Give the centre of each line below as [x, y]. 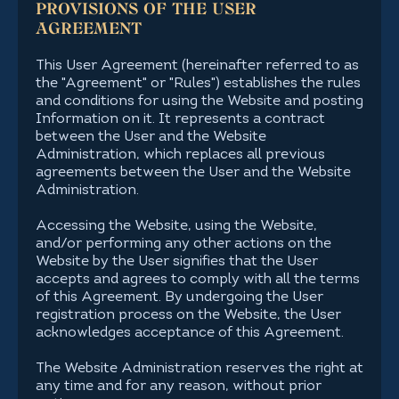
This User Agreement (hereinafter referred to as [197, 66]
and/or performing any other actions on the [183, 244]
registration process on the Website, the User [188, 315]
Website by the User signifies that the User [177, 262]
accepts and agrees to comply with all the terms [198, 280]
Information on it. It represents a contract [180, 119]
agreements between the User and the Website [193, 173]
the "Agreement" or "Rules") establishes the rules [198, 84]
